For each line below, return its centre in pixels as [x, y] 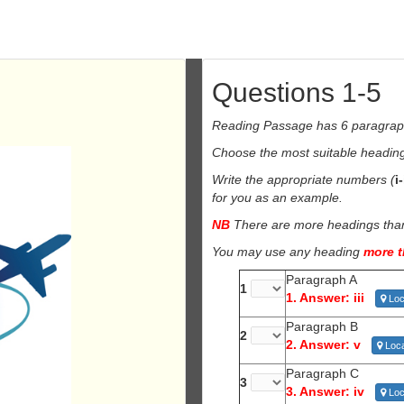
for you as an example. [277, 197]
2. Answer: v [323, 344]
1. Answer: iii [325, 298]
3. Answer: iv [325, 391]
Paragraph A [321, 280]
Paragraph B [322, 326]
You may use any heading [288, 252]
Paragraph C [322, 373]
